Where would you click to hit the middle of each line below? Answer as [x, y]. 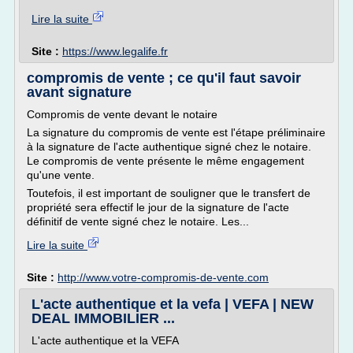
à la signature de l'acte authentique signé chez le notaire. [169, 147]
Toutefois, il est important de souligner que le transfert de [169, 193]
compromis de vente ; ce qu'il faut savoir [164, 78]
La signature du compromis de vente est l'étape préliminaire [176, 132]
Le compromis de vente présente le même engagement [165, 161]
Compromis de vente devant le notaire [122, 114]
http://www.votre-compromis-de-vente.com [163, 277]
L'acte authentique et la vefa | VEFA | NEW [173, 304]
